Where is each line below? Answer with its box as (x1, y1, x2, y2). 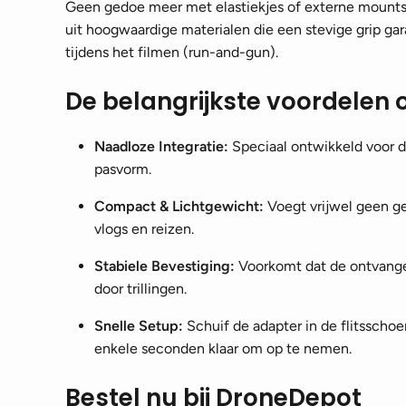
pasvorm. (94, 160, 151, 178)
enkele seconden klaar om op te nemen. (94, 340, 352, 357)
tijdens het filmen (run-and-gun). (65, 43, 278, 61)
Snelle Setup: (94, 317, 183, 334)
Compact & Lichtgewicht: (94, 198, 264, 215)
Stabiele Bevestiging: (94, 257, 235, 275)
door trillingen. (94, 280, 187, 297)
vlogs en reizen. (94, 220, 194, 237)
